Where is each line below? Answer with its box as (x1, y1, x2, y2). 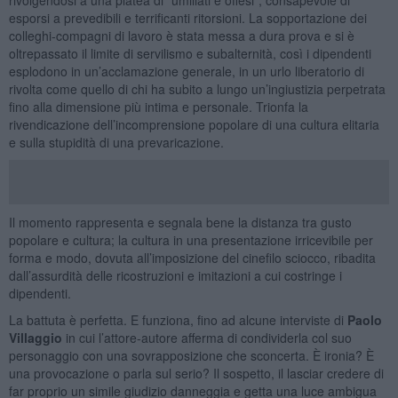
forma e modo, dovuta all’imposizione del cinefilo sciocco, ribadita (8, 248, 376, 267)
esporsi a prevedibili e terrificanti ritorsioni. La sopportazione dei (8, 8, 367, 27)
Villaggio (8, 328, 62, 346)
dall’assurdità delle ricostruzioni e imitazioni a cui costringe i (8, 266, 342, 284)
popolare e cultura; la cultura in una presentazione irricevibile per (8, 230, 373, 249)
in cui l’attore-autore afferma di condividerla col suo (61, 328, 352, 346)
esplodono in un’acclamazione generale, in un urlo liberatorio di (8, 61, 364, 80)
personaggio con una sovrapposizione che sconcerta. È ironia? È (8, 346, 374, 364)
